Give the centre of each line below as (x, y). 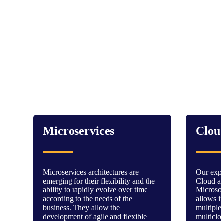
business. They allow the (82, 207)
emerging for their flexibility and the (99, 181)
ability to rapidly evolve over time (95, 190)
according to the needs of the (88, 199)
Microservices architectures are (91, 172)
